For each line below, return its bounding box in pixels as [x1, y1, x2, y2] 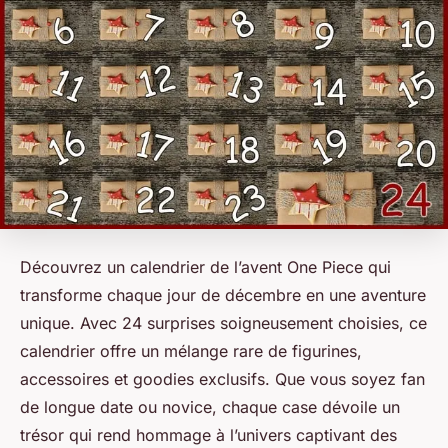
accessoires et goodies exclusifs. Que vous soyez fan [20, 369, 425, 390]
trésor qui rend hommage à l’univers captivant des [20, 425, 397, 446]
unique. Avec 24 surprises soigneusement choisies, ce [20, 313, 427, 334]
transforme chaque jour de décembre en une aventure [20, 285, 426, 306]
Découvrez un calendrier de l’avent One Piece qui [20, 257, 391, 278]
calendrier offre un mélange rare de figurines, [20, 341, 362, 362]
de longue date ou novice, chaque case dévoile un [20, 397, 400, 418]
